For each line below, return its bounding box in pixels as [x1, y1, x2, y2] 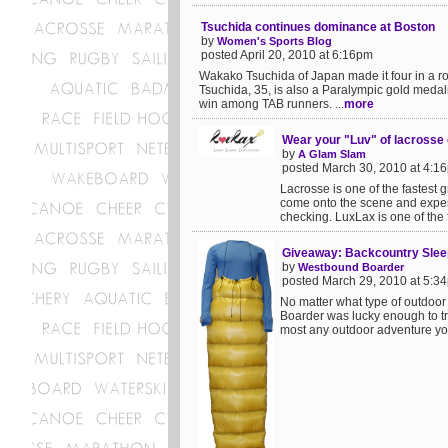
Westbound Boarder [298, 261, 404, 273]
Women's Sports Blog [217, 35, 332, 47]
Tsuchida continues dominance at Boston [201, 20, 435, 34]
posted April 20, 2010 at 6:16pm [201, 48, 373, 62]
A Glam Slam [298, 148, 366, 160]
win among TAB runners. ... [199, 97, 344, 111]
